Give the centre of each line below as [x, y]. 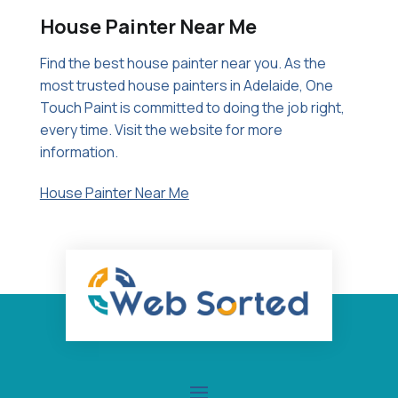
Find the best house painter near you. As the [183, 63]
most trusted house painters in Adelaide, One [186, 85]
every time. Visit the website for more [161, 130]
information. [79, 152]
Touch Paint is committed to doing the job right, [192, 107]
